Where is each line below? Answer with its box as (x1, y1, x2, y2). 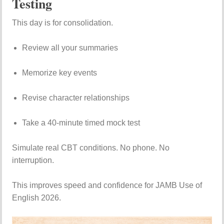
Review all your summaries (22, 43, 118, 52)
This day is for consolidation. (12, 18, 113, 27)
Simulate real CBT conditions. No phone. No (12, 143, 170, 152)
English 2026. (12, 193, 61, 202)
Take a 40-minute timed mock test (22, 118, 140, 127)
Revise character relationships (22, 93, 130, 102)
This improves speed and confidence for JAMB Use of (12, 181, 202, 189)
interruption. (12, 156, 54, 164)
